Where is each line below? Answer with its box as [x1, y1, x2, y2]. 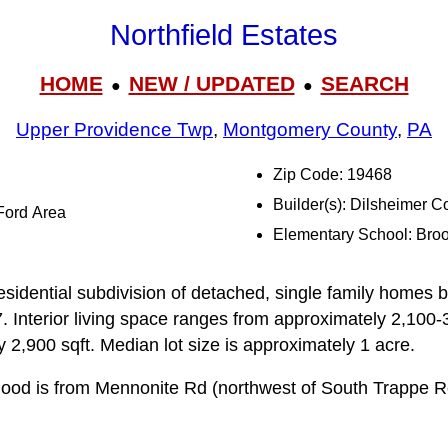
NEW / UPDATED [128, 71, 295, 95]
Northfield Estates [110, 19, 338, 52]
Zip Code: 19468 [273, 166, 392, 183]
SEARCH [320, 71, 409, 95]
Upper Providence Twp [16, 119, 213, 141]
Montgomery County [223, 119, 397, 141]
